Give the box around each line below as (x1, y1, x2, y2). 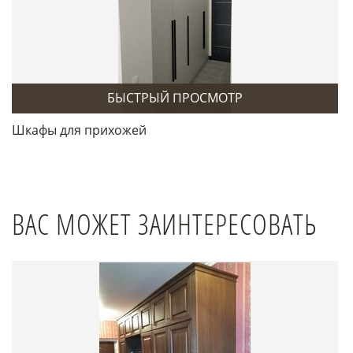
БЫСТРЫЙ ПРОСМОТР (106, 89, 243, 106)
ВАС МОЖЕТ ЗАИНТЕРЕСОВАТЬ (12, 205, 317, 243)
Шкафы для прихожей (12, 121, 147, 139)
